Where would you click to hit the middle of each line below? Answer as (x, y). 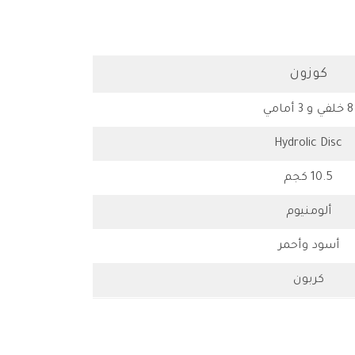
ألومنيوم (308, 213)
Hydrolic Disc (308, 145)
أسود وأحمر (308, 247)
